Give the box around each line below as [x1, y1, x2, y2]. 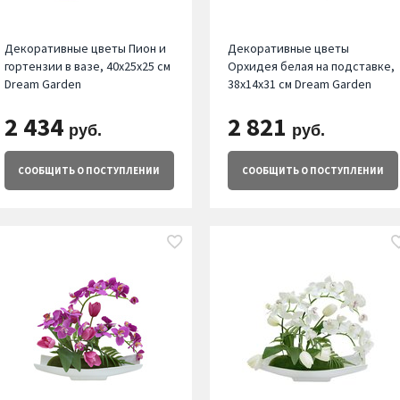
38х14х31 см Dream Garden [228, 76, 372, 93]
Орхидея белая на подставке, [228, 58, 396, 75]
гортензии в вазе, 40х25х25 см [4, 58, 171, 75]
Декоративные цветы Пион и [4, 40, 166, 57]
